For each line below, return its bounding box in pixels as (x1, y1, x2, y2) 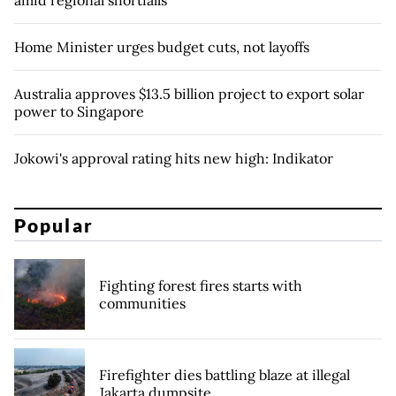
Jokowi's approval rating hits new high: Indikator (14, 149, 333, 168)
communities (99, 293, 186, 312)
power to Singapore (14, 103, 144, 121)
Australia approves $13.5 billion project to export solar (14, 85, 364, 103)
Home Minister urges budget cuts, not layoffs (14, 38, 309, 57)
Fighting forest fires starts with (99, 276, 302, 294)
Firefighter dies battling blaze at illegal (99, 365, 350, 384)
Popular (14, 213, 94, 236)
